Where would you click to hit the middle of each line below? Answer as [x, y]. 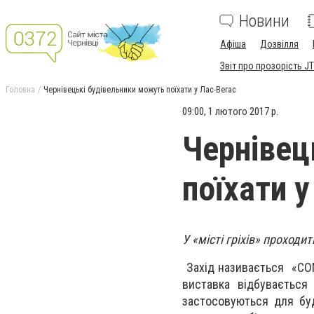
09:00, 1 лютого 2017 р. [230, 111]
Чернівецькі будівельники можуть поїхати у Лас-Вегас [140, 90]
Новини [264, 21]
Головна [20, 90]
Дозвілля [279, 44]
